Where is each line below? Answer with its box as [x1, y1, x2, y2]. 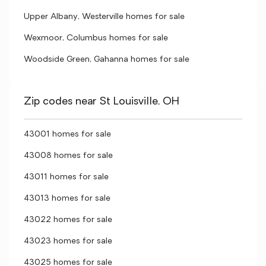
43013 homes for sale [24, 194, 110, 203]
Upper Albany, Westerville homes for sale [24, 12, 185, 21]
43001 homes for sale [24, 130, 111, 139]
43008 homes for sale [24, 151, 113, 160]
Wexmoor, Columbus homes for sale [24, 34, 168, 43]
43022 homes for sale [24, 216, 112, 224]
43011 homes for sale [24, 173, 109, 182]
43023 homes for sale [24, 237, 112, 246]
